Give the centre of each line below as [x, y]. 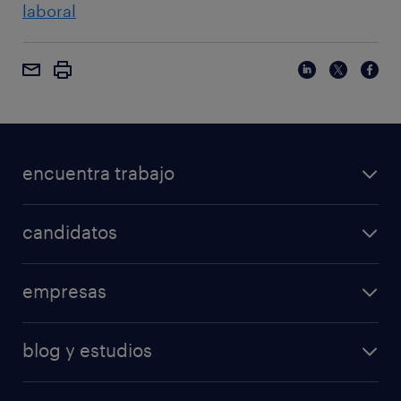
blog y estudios [87, 350]
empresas [64, 291]
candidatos [70, 232]
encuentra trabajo [98, 173]
